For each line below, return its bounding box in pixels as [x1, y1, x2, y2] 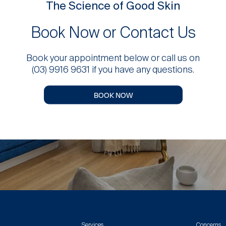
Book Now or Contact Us [30, 22, 196, 42]
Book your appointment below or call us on [26, 51, 200, 64]
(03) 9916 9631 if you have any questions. [32, 63, 194, 76]
